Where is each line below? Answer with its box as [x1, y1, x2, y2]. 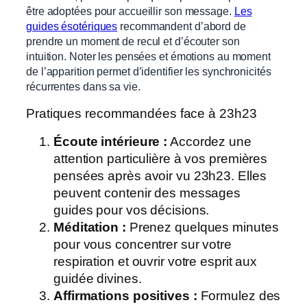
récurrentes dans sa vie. [26, 80, 140, 93]
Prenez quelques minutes [125, 220, 279, 235]
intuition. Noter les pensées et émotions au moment [26, 50, 271, 63]
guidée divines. [53, 271, 142, 286]
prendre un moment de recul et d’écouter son [26, 35, 240, 48]
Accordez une [167, 134, 251, 149]
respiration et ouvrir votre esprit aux [53, 254, 258, 269]
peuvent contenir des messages [53, 186, 241, 201]
